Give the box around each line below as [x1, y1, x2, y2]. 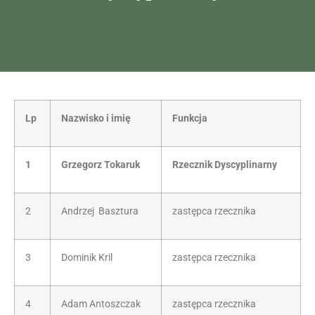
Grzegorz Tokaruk [61, 159, 140, 171]
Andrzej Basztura [61, 205, 139, 217]
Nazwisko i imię [61, 112, 131, 124]
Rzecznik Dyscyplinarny [172, 159, 277, 171]
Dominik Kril [61, 252, 112, 264]
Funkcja [172, 112, 207, 124]
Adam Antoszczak [61, 298, 141, 310]
